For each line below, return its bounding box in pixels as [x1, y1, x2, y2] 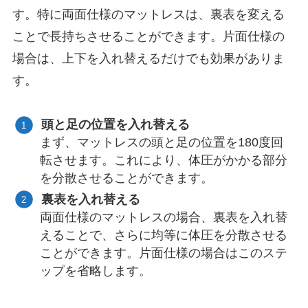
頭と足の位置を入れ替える [41, 118, 190, 132]
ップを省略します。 [40, 263, 152, 278]
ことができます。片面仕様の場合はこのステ [40, 245, 288, 260]
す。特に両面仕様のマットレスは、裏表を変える [12, 7, 285, 21]
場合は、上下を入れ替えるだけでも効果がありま [12, 51, 285, 65]
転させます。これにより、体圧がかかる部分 [40, 153, 288, 168]
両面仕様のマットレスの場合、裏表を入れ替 [40, 210, 288, 224]
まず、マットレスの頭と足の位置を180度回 [40, 135, 284, 150]
